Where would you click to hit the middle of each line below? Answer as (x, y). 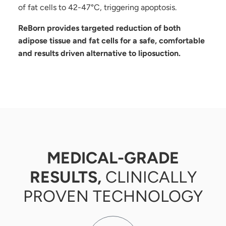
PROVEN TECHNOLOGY (113, 196)
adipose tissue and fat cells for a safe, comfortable (111, 41)
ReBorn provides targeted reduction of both (99, 28)
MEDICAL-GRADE (113, 158)
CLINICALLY (151, 177)
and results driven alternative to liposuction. (99, 53)
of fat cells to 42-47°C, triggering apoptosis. (97, 8)
